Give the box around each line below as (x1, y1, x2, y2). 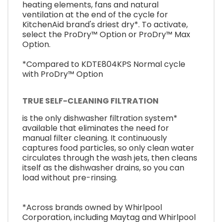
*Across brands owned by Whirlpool (22, 201, 162, 213)
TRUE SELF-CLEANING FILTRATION (22, 95, 159, 107)
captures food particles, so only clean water (22, 142, 194, 154)
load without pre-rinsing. (22, 171, 117, 183)
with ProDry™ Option (22, 68, 103, 80)
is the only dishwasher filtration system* (22, 112, 177, 124)
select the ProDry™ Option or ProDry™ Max (22, 29, 190, 41)
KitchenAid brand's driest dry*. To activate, (22, 19, 188, 31)
